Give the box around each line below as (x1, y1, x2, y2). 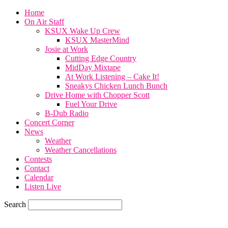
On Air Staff (24, 17, 64, 26)
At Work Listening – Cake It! (65, 72, 159, 81)
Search (4, 200, 26, 209)
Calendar (24, 173, 53, 182)
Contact (24, 164, 49, 173)
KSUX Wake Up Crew (45, 26, 120, 35)
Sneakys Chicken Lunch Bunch (65, 81, 167, 90)
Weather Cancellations (45, 146, 117, 154)
